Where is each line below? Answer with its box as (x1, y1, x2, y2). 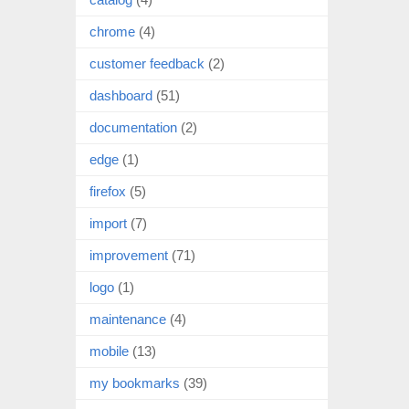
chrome (89, 23, 135, 39)
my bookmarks (89, 374, 180, 391)
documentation (89, 119, 177, 135)
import (89, 215, 127, 231)
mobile (89, 342, 129, 359)
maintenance (89, 310, 166, 327)
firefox (89, 183, 126, 199)
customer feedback (89, 55, 204, 71)
